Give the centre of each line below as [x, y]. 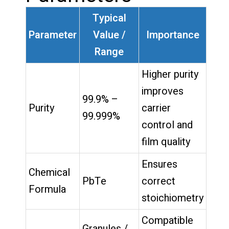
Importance [173, 35]
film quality [166, 142]
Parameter [53, 35]
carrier [156, 108]
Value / [109, 35]
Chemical [49, 172]
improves [163, 91]
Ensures [159, 164]
